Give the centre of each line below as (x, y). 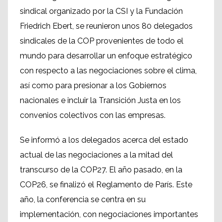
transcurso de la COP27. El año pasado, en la (101, 170)
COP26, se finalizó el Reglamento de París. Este (106, 185)
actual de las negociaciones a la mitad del (96, 155)
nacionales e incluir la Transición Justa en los (100, 100)
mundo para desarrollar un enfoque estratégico (106, 56)
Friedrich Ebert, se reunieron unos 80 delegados (106, 26)
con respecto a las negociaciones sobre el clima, (108, 71)
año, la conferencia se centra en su (83, 199)
